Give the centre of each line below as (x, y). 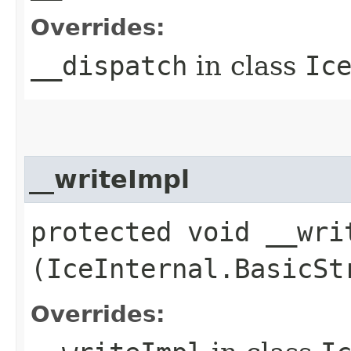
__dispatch (109, 65)
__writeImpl (109, 179)
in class (246, 65)
